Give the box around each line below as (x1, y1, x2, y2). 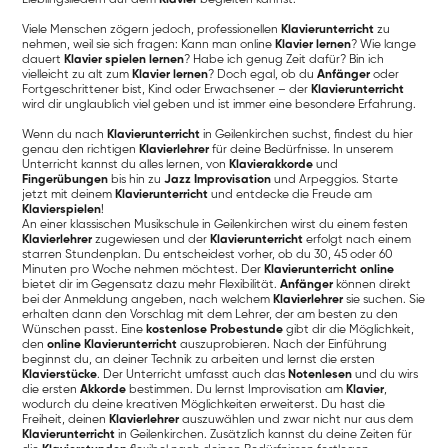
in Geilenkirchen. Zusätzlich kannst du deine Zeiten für (115, 428, 413, 441)
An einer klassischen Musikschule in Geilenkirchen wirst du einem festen (22, 218, 409, 231)
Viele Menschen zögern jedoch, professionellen (22, 23, 282, 36)
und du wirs (352, 368, 419, 381)
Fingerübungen (22, 173, 109, 186)
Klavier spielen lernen (64, 53, 185, 66)
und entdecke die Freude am (208, 188, 373, 201)
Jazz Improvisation (164, 173, 272, 186)
